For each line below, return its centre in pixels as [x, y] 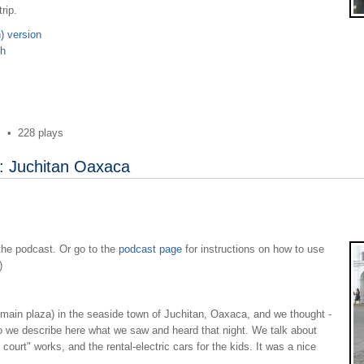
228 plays [40, 132]
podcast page [150, 249]
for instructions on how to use [253, 249]
